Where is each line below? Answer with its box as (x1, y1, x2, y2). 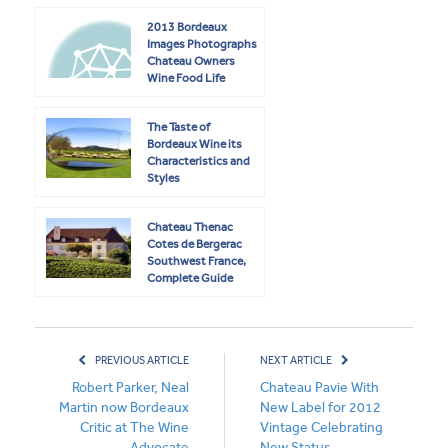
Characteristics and (147, 154, 250, 169)
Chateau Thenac (147, 220, 233, 235)
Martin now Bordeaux (59, 399, 189, 417)
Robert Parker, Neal (72, 379, 189, 397)
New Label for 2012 (260, 399, 381, 417)
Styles (147, 171, 180, 186)
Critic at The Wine (80, 419, 189, 437)
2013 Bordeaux (147, 20, 227, 35)
